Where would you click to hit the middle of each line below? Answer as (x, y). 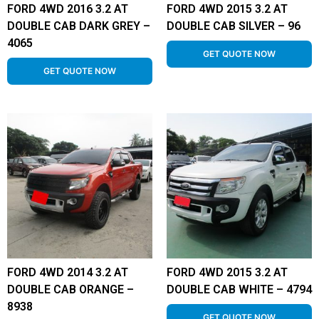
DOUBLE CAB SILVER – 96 (234, 26)
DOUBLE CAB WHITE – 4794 (239, 289)
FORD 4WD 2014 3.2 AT (68, 272)
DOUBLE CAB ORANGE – (70, 289)
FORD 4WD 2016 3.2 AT (68, 9)
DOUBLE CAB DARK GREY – (79, 26)
